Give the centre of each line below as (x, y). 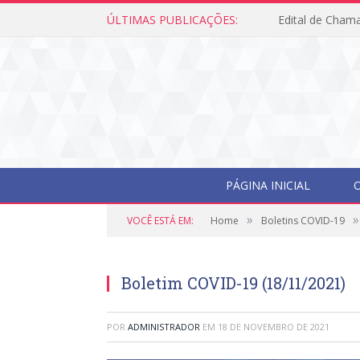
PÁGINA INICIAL (268, 185)
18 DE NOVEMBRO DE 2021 (274, 327)
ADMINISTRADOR (164, 327)
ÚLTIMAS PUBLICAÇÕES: (172, 20)
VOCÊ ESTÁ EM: (160, 221)
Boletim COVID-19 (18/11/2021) (233, 283)
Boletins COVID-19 (303, 221)
